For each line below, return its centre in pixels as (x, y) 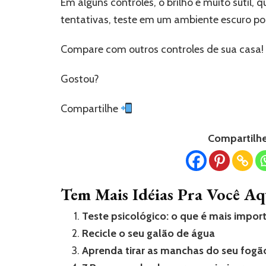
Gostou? (80, 79)
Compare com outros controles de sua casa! (162, 49)
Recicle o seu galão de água (148, 233)
